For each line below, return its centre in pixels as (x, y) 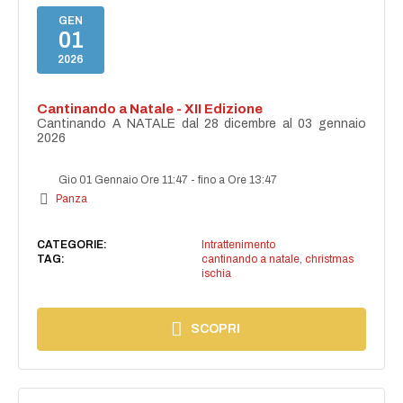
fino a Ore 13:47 (238, 180)
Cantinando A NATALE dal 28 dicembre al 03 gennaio (201, 124)
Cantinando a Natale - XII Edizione (150, 109)
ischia (216, 274)
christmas (329, 260)
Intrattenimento (238, 245)
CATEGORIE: (72, 245)
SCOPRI (216, 329)
